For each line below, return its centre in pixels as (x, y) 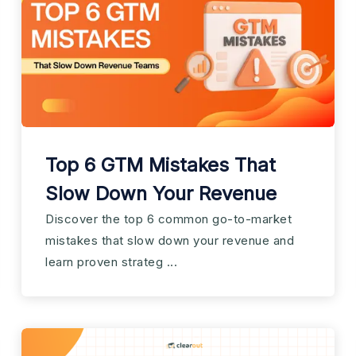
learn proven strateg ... (111, 261)
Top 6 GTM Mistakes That (161, 164)
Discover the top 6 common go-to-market (168, 219)
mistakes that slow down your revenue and (170, 240)
